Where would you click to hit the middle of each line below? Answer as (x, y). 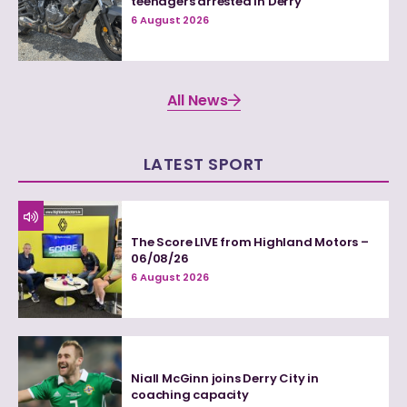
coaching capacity (190, 394)
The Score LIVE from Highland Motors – (250, 243)
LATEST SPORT (203, 164)
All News (197, 100)
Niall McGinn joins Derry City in (225, 378)
